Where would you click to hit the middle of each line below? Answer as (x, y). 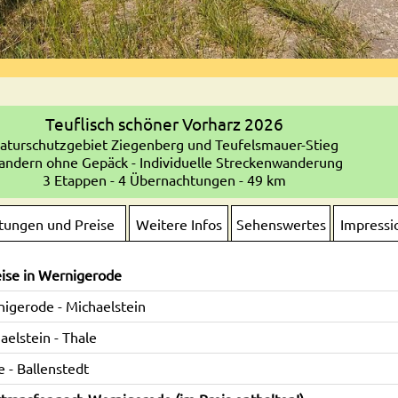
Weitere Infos (179, 223)
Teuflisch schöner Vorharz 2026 (164, 123)
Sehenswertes (281, 223)
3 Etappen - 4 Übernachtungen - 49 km (164, 179)
